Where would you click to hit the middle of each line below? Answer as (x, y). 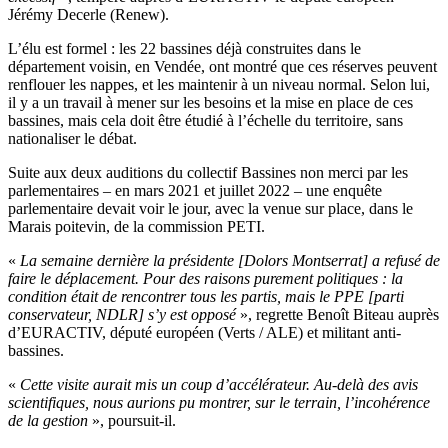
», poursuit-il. (134, 421)
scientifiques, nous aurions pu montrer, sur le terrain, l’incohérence (219, 403)
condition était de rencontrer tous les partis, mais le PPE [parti (206, 297)
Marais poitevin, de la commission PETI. (136, 227)
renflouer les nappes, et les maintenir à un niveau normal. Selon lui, (219, 85)
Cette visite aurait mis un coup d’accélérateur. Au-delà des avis (219, 385)
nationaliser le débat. (72, 139)
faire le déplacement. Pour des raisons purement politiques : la (205, 279)
